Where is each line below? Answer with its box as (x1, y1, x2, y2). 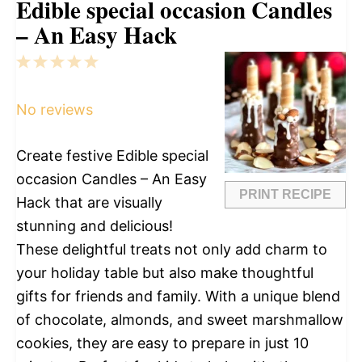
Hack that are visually (16, 194, 162, 212)
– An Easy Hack (16, 18, 177, 53)
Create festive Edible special (16, 147, 208, 165)
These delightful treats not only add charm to (16, 241, 327, 259)
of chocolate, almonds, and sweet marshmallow (16, 311, 343, 329)
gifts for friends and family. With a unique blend (16, 288, 340, 305)
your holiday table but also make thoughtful (16, 264, 314, 282)
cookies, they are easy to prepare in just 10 (16, 335, 309, 352)
